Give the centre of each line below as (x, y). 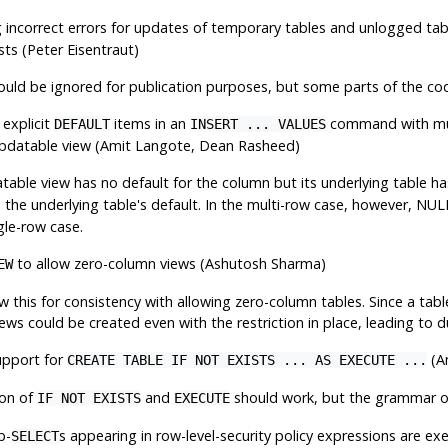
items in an (149, 123)
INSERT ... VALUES (257, 123)
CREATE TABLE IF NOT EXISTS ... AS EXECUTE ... (246, 359)
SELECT (34, 435)
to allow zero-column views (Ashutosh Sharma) (169, 263)
